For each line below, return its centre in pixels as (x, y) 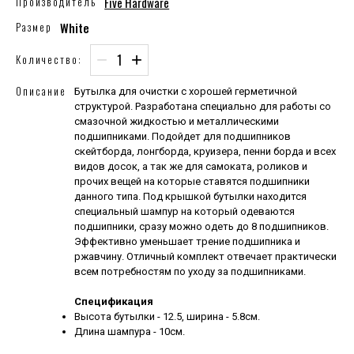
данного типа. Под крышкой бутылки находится (191, 196)
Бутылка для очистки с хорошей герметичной (186, 91)
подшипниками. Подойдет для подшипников (183, 136)
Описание (41, 90)
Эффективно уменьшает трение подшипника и (188, 241)
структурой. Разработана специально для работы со (203, 106)
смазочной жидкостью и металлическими (177, 121)
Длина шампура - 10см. (130, 331)
